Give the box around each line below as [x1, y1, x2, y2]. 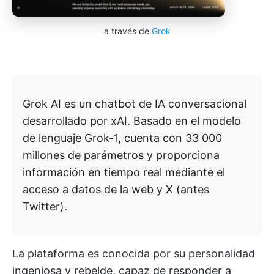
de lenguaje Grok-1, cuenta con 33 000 [23, 131, 222, 144]
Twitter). [23, 199, 67, 213]
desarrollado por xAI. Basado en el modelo [23, 114, 241, 127]
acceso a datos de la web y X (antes [23, 182, 209, 196]
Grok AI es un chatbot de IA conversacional [23, 97, 246, 110]
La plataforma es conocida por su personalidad [12, 246, 255, 260]
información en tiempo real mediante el [23, 165, 225, 179]
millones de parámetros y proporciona [23, 148, 220, 161]
